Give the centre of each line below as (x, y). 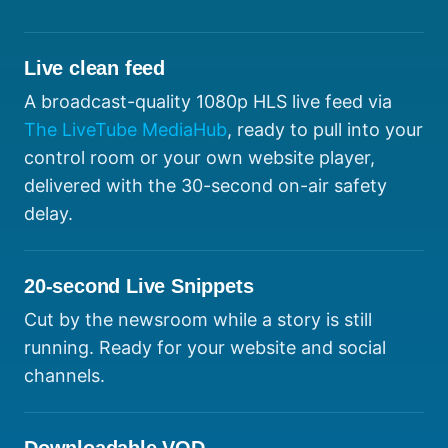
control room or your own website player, (199, 158)
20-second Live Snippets (139, 286)
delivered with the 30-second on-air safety (205, 186)
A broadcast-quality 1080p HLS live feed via (208, 102)
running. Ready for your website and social (205, 348)
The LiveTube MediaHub (125, 130)
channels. (64, 376)
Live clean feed (94, 68)
